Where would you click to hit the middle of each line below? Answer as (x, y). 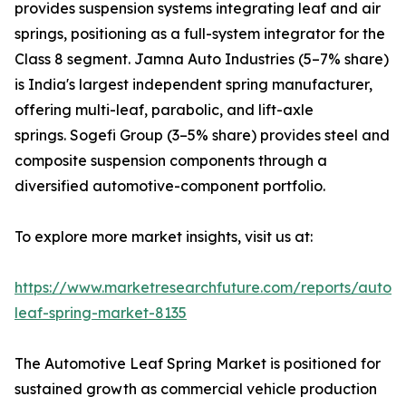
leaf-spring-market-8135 (101, 313)
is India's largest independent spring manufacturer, (193, 85)
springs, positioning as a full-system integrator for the (200, 34)
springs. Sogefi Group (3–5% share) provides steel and (202, 135)
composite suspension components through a (171, 161)
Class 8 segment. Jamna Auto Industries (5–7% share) (202, 59)
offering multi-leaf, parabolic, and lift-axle (164, 110)
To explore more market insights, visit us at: (164, 237)
